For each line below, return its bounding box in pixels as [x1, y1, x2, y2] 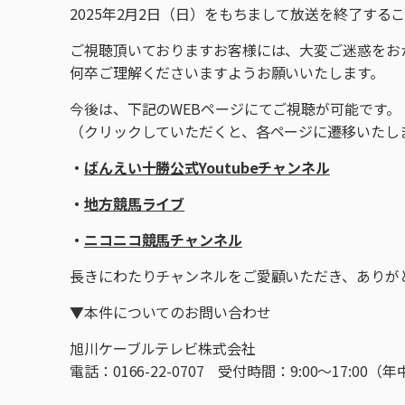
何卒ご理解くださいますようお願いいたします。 [70, 61, 384, 84]
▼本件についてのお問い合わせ [70, 301, 271, 324]
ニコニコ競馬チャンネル [83, 229, 242, 251]
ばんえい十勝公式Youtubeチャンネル [83, 156, 330, 179]
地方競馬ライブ [83, 193, 185, 215]
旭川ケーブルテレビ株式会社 [70, 337, 256, 360]
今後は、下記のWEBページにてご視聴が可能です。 [70, 98, 400, 120]
